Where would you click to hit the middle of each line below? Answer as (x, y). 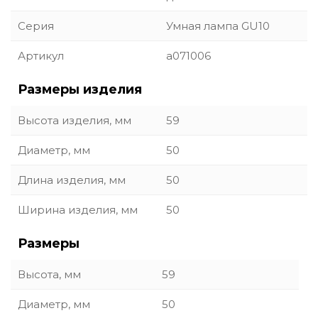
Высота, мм (49, 274)
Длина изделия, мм (72, 180)
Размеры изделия (80, 89)
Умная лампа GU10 (218, 26)
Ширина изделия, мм (78, 210)
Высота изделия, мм (75, 120)
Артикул (41, 56)
